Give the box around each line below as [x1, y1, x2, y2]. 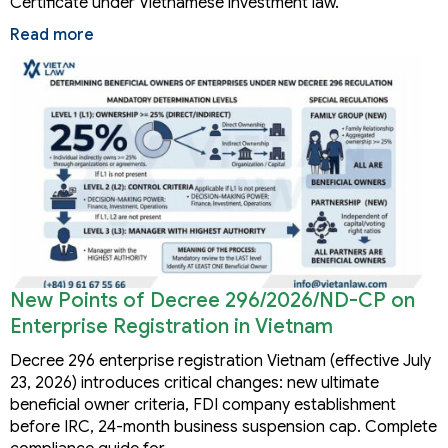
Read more [10, 24, 94, 45]
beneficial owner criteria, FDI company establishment [10, 395, 396, 416]
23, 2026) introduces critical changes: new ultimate [10, 373, 379, 394]
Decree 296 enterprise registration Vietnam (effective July [10, 351, 431, 372]
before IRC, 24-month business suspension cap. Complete [10, 417, 437, 438]
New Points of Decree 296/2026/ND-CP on [10, 288, 415, 314]
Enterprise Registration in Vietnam [10, 314, 333, 340]
